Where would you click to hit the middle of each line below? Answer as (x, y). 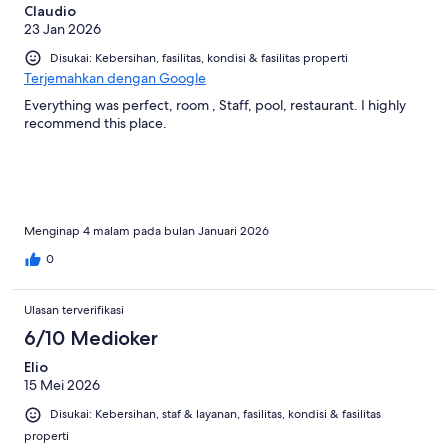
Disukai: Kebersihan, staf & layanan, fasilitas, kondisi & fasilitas (215, 414)
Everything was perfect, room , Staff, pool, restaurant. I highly (215, 105)
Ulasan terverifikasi (74, 310)
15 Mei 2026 (62, 385)
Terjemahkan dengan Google (115, 78)
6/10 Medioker (91, 338)
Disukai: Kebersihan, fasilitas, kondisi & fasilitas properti (199, 58)
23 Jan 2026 (62, 29)
